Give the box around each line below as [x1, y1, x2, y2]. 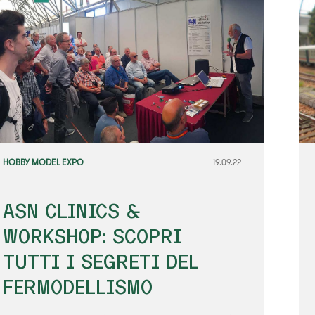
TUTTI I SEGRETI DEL [2, 250, 199, 272]
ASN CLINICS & [2, 199, 141, 221]
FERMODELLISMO [2, 275, 153, 297]
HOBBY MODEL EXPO [2, 156, 84, 167]
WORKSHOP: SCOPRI [2, 224, 181, 247]
